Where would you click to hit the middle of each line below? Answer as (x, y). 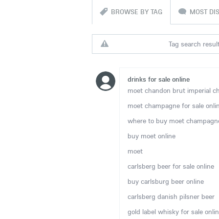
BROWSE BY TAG (137, 12)
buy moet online (152, 136)
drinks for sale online (159, 79)
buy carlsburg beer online (166, 181)
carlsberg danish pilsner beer (171, 197)
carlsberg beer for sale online (171, 166)
